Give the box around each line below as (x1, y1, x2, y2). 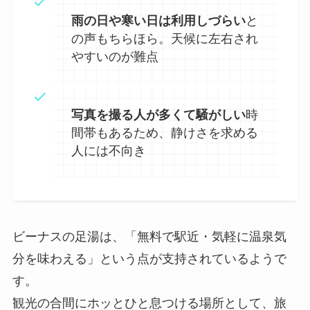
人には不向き (71, 144, 146, 158)
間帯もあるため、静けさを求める (71, 126, 258, 140)
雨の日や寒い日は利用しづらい (71, 14, 246, 28)
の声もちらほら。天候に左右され (71, 32, 258, 46)
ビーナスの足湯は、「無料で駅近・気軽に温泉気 (12, 229, 286, 244)
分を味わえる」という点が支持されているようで (12, 251, 286, 266)
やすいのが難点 (71, 50, 158, 64)
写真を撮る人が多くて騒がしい (71, 108, 246, 122)
